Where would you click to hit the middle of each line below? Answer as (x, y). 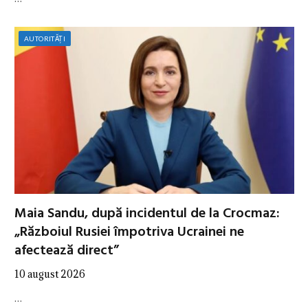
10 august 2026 (50, 274)
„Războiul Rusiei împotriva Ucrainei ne (129, 232)
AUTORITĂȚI (45, 39)
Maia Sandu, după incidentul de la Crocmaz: (147, 213)
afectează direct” (67, 251)
